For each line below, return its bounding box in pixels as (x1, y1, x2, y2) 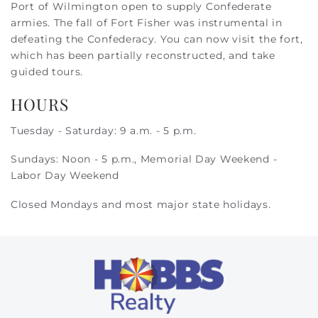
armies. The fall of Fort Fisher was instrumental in (11, 16, 283, 29)
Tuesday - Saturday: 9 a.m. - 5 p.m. (11, 124, 197, 137)
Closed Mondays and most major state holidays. (11, 197, 275, 211)
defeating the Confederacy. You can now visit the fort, (11, 33, 303, 45)
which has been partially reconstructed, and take (11, 49, 275, 62)
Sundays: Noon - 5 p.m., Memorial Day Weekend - (11, 153, 278, 166)
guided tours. (11, 65, 87, 78)
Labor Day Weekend (11, 169, 119, 182)
